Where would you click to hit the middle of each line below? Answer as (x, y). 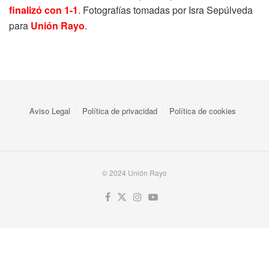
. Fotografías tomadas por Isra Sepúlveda (165, 10)
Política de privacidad (120, 110)
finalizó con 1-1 (44, 10)
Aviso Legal (50, 110)
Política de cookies (203, 110)
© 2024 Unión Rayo (134, 172)
